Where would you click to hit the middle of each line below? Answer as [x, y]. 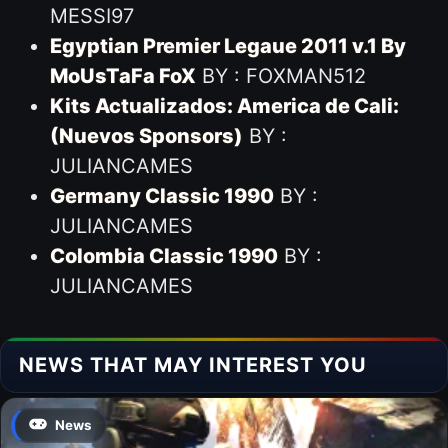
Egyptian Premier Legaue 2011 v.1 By [227, 45]
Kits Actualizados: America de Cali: [224, 105]
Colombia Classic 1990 [163, 255]
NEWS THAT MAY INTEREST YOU [193, 364]
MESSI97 [91, 15]
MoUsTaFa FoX [122, 75]
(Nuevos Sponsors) [146, 135]
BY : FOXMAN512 [280, 75]
